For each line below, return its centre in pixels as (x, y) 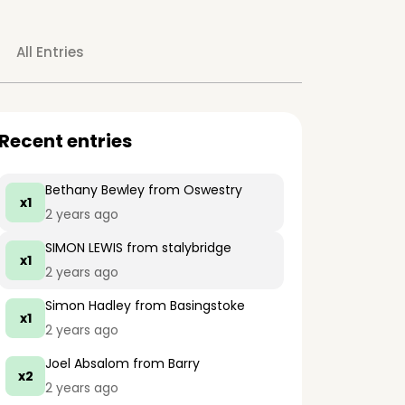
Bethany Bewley (95, 190)
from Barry (165, 363)
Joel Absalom (87, 363)
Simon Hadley (88, 306)
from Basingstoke (188, 306)
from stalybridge (177, 248)
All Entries (50, 52)
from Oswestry (193, 190)
